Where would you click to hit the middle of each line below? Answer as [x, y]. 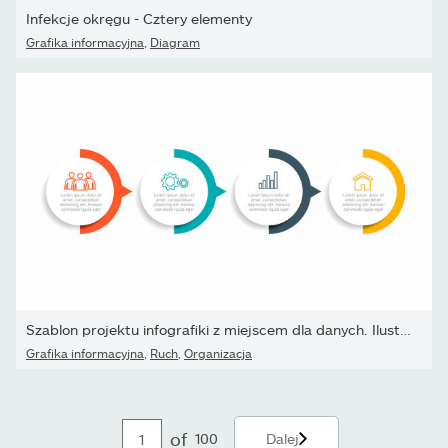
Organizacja [218, 353]
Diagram [175, 41]
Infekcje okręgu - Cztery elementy [139, 18]
